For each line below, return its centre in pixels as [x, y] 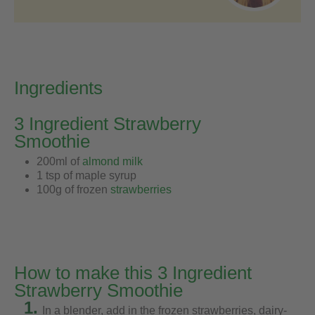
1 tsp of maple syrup [86, 175]
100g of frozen [73, 189]
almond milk [112, 161]
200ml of [59, 161]
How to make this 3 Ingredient [133, 272]
